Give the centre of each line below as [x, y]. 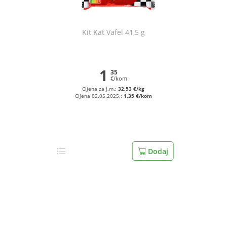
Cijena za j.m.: [100, 89]
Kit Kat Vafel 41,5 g [113, 32]
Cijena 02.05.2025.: [99, 96]
